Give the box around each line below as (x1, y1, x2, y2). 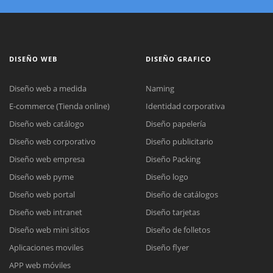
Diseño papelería (146, 118, 206, 130)
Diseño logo (146, 171, 188, 183)
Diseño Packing (146, 154, 200, 165)
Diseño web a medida (9, 83, 87, 94)
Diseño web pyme (9, 171, 74, 183)
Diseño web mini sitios (9, 224, 90, 236)
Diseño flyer (146, 242, 189, 253)
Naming (146, 83, 174, 94)
